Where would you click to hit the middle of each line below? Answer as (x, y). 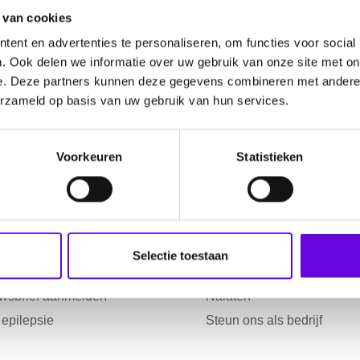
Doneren (231, 224)
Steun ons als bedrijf (264, 321)
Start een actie (247, 272)
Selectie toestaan (180, 256)
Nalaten (228, 297)
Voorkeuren (89, 157)
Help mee (216, 192)
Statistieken (270, 157)
